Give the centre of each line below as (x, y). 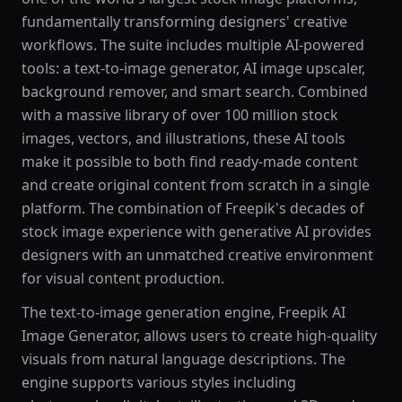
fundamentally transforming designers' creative (184, 22)
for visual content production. (123, 278)
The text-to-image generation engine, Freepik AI (184, 312)
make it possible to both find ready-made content (190, 162)
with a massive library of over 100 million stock (180, 115)
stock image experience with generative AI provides (197, 232)
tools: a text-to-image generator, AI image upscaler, (193, 68)
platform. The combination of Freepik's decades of (193, 208)
